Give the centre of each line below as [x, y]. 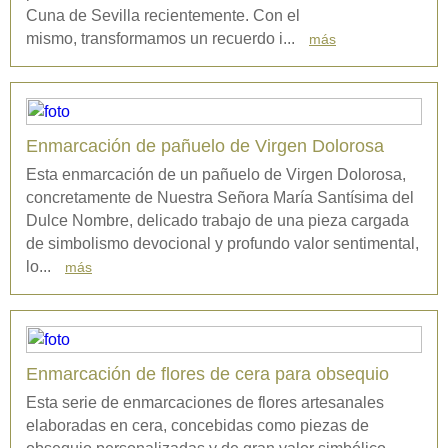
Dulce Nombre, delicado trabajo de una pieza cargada [217, 220]
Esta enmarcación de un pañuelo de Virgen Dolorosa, [216, 174]
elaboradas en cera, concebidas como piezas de [197, 425]
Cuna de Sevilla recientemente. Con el [163, 15]
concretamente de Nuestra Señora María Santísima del [220, 197]
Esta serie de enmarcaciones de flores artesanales [205, 402]
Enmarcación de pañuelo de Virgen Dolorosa [205, 146]
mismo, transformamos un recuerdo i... [162, 38]
